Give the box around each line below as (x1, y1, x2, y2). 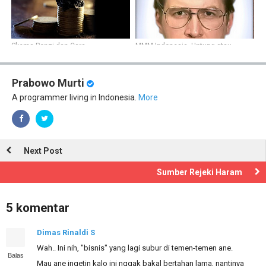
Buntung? (135, 50, 166, 58)
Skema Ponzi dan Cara (11, 42, 85, 50)
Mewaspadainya (11, 50, 65, 58)
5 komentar (6, 201, 69, 215)
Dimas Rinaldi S (37, 228, 95, 237)
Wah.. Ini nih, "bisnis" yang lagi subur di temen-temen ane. (37, 243, 233, 252)
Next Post (24, 146, 62, 156)
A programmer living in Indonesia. (12, 93, 138, 102)
